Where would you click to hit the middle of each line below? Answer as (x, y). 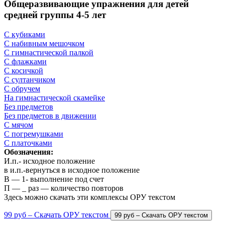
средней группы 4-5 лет (55, 15)
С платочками (28, 143)
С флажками (25, 62)
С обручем (22, 89)
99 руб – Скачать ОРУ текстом (56, 215)
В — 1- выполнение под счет (54, 179)
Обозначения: (29, 152)
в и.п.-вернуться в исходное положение (72, 170)
